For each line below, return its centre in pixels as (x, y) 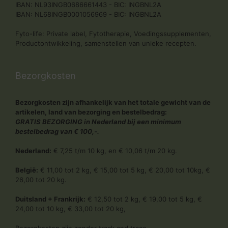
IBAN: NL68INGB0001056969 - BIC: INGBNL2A (88, 14)
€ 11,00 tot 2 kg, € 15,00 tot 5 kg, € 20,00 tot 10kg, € (124, 170)
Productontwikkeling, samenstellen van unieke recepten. (106, 43)
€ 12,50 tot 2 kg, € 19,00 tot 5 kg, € (144, 199)
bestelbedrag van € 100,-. (57, 131)
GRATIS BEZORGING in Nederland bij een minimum (98, 122)
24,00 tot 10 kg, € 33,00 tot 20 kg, (70, 209)
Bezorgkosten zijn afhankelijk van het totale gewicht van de (113, 102)
